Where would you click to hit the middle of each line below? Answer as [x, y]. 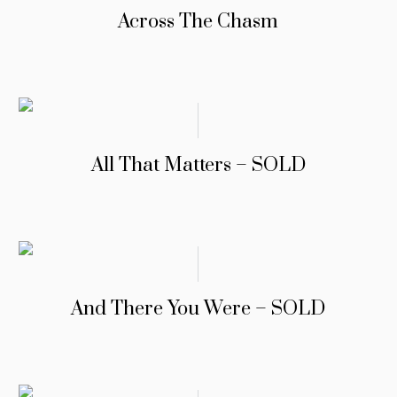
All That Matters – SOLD [198, 166]
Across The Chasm [198, 22]
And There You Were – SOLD [198, 309]
